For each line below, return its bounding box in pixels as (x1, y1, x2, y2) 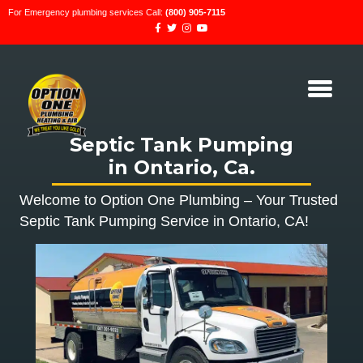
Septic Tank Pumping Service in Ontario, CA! (19, 213, 309, 229)
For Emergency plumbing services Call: (8, 7, 165, 17)
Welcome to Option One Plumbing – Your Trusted (19, 192, 338, 208)
